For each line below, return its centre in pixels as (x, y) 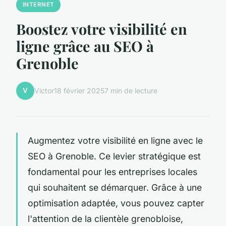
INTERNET (38, 5)
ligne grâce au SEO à (85, 46)
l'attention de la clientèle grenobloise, (105, 218)
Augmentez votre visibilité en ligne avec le (115, 140)
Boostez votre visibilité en (102, 29)
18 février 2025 (79, 91)
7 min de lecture (131, 91)
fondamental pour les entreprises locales (112, 172)
